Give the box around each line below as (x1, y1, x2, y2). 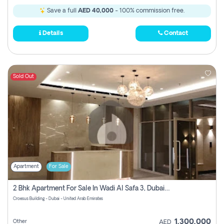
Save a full (45, 8, 78, 14)
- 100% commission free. (113, 8, 184, 14)
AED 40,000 (78, 8, 113, 14)
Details (40, 30, 63, 36)
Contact (162, 30, 188, 36)
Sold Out (13, 74, 34, 79)
